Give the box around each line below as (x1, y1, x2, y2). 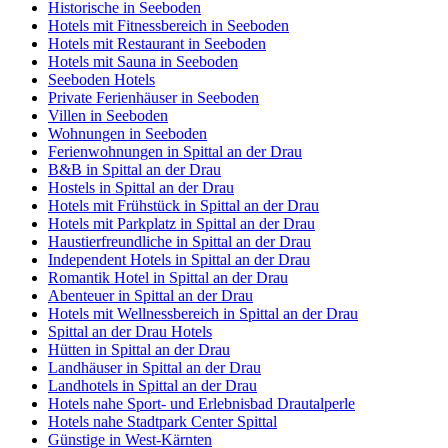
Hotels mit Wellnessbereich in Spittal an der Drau (48, 304, 358, 322)
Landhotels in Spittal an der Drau (48, 376, 257, 394)
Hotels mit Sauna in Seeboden (48, 52, 238, 70)
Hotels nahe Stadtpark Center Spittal (48, 412, 277, 430)
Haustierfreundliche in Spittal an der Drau (48, 232, 311, 250)
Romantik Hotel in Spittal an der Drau (48, 268, 288, 286)
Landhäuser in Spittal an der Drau (48, 358, 261, 376)
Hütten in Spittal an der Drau (48, 340, 230, 358)
